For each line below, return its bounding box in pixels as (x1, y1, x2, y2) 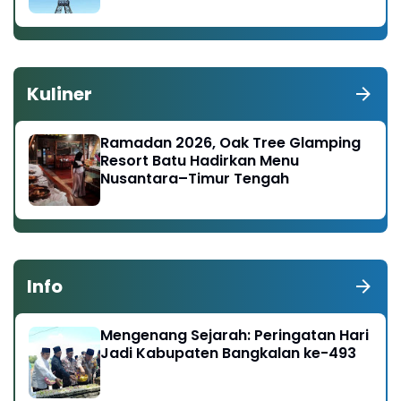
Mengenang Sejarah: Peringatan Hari (100, 324, 369, 346)
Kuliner (27, 81, 92, 107)
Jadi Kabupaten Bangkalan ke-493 (100, 342, 356, 363)
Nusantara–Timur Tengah (100, 167, 289, 189)
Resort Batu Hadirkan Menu (100, 149, 299, 171)
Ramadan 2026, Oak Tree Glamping (100, 132, 361, 153)
